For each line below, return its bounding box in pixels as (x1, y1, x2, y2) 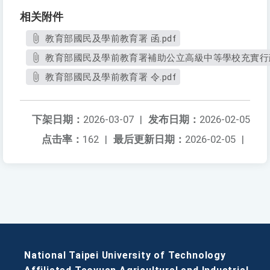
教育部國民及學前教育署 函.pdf (45, 33, 177, 45)
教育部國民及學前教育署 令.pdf (45, 72, 177, 83)
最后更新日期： (113, 133, 185, 146)
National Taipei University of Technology (24, 250, 226, 262)
